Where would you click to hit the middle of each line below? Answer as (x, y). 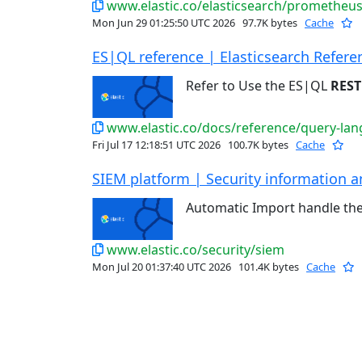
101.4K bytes (269, 267)
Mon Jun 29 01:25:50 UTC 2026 (165, 23)
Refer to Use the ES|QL (258, 86)
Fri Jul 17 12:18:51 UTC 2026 (158, 145)
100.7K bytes (258, 145)
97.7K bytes (270, 23)
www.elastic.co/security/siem (196, 250)
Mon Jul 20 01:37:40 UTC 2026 (163, 267)
